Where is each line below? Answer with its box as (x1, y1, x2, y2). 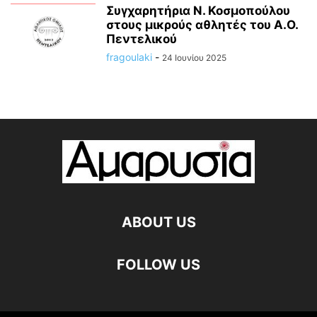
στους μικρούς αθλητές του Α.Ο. (106, 18, 298, 33)
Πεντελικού (106, 32, 177, 47)
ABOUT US (121, 214, 196, 231)
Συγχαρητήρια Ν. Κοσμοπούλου (106, 4, 290, 18)
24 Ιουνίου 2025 (162, 52, 226, 64)
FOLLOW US (117, 256, 200, 274)
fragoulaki (106, 51, 152, 64)
